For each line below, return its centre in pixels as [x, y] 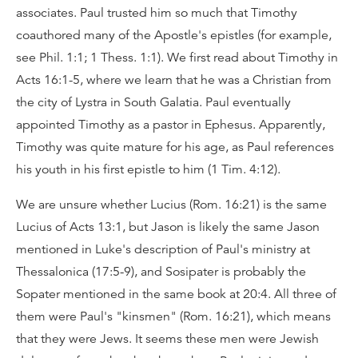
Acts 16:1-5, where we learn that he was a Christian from [174, 80]
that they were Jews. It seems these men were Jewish [167, 339]
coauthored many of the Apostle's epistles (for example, [174, 35]
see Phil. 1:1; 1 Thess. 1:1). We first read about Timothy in [177, 58]
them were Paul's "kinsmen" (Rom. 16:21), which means [173, 316]
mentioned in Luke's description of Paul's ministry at [163, 249]
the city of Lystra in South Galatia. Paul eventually [153, 102]
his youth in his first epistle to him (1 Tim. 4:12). [148, 169]
